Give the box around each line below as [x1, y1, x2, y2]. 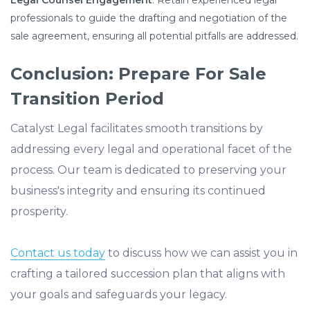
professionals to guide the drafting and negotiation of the [10, 12, 287, 24]
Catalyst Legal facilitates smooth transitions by [10, 122, 263, 135]
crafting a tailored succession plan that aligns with [10, 267, 285, 280]
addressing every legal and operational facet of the [10, 143, 292, 156]
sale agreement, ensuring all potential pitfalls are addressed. [10, 30, 298, 42]
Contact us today [10, 246, 105, 259]
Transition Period [10, 89, 164, 109]
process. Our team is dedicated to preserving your [10, 163, 286, 176]
